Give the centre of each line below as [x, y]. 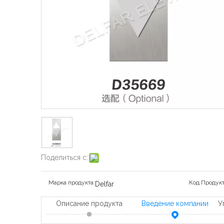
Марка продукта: [72, 183]
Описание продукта [89, 204]
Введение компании [175, 204]
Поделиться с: [64, 158]
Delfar [104, 184]
